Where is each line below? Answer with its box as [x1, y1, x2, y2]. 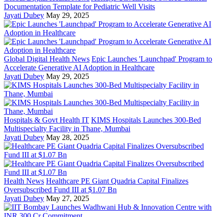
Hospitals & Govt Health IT [4, 115, 89, 124]
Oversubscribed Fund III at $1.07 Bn [4, 185, 117, 194]
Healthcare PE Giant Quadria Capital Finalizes [46, 176, 188, 185]
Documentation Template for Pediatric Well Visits [4, 2, 155, 11]
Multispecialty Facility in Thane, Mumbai [4, 124, 130, 133]
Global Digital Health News [4, 54, 90, 63]
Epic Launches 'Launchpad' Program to [92, 54, 212, 63]
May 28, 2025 [46, 133, 89, 141]
